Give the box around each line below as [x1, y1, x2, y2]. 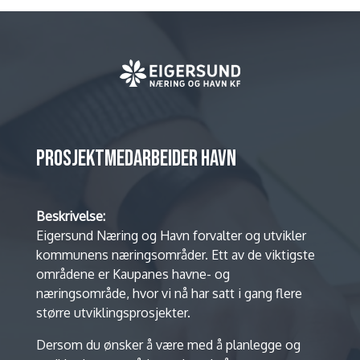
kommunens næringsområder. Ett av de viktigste [35, 246, 315, 263]
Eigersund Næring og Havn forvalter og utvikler [35, 227, 306, 243]
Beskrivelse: [35, 207, 105, 224]
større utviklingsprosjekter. [35, 304, 190, 321]
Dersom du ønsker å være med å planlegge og [35, 336, 301, 353]
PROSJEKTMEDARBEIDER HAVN [35, 145, 236, 172]
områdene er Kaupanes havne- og [35, 265, 230, 282]
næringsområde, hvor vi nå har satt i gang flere [35, 284, 302, 301]
